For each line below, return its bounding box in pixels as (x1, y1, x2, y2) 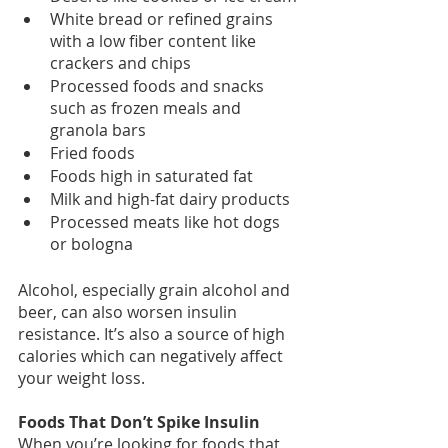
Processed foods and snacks (50, 75, 268, 98)
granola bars (50, 119, 146, 142)
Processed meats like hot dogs (50, 211, 284, 234)
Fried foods (50, 142, 135, 165)
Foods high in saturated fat (50, 165, 253, 188)
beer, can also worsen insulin (18, 301, 241, 324)
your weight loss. (18, 367, 145, 390)
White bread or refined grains (50, 8, 277, 31)
